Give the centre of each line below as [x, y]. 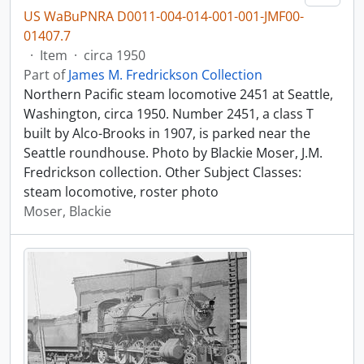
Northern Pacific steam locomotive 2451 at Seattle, [178, 94]
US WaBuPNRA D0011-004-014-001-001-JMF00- [164, 16]
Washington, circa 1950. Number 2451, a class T [169, 114]
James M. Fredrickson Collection [165, 75]
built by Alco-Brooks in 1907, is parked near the [167, 133]
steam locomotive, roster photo [121, 192]
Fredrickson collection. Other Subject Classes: [162, 172]
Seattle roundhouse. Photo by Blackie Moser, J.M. [173, 153]
